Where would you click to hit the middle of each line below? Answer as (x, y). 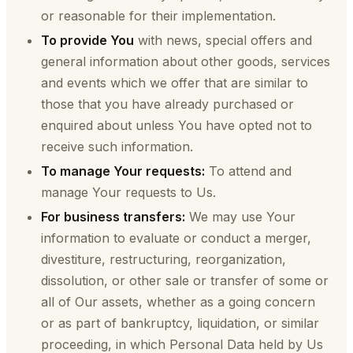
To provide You (87, 40)
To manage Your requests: (123, 171)
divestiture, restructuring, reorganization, (163, 259)
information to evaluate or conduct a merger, (176, 238)
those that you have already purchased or (167, 104)
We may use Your (240, 217)
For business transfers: (113, 217)
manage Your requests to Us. (128, 192)
